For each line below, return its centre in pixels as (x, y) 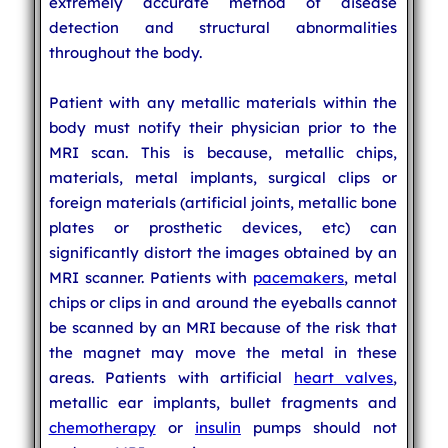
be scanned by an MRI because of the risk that (223, 327)
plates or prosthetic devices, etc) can (223, 227)
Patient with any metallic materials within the (223, 102)
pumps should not (319, 427)
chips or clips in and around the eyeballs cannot (223, 302)
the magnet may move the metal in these (223, 352)
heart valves (343, 377)
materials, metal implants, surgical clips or (223, 177)
